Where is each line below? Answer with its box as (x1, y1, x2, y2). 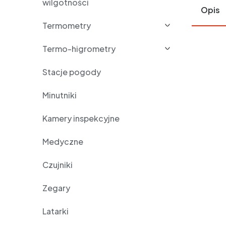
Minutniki (42, 90, 77, 100)
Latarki (42, 206, 69, 216)
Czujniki (42, 159, 73, 170)
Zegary (42, 183, 70, 193)
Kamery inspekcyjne (42, 113, 120, 124)
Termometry (42, 20, 91, 31)
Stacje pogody (42, 67, 101, 77)
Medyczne (42, 136, 83, 147)
